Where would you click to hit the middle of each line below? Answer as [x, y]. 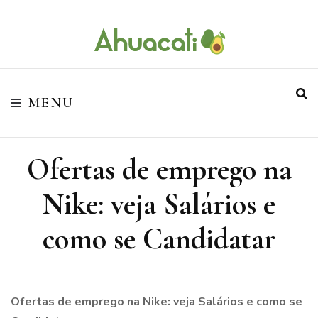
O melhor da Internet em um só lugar [84, 51]
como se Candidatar [159, 239]
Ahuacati [55, 77]
